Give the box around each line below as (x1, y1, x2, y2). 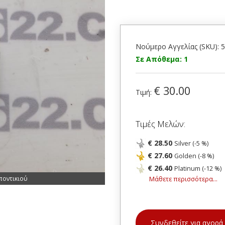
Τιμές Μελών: (136, 118, 185, 130)
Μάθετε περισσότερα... (149, 175, 217, 183)
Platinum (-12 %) (174, 164, 221, 173)
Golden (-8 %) (174, 152, 214, 160)
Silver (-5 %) (174, 139, 208, 148)
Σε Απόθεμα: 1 (136, 54, 188, 64)
